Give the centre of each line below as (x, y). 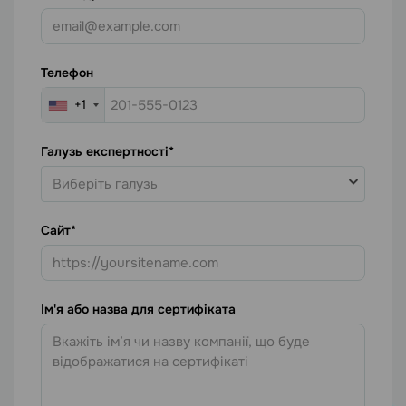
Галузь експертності (105, 152)
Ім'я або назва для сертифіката (138, 309)
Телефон (67, 73)
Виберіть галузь (105, 184)
